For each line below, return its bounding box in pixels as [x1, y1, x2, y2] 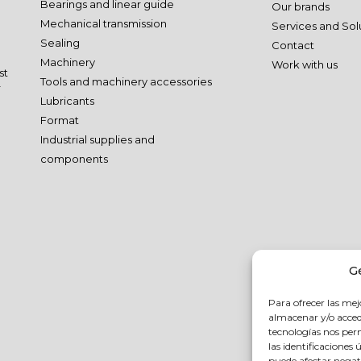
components [40, 152, 108, 165]
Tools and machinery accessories [40, 75, 212, 88]
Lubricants [40, 94, 94, 107]
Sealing [40, 36, 80, 49]
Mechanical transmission [40, 17, 167, 30]
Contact [271, 39, 314, 52]
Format [40, 114, 79, 127]
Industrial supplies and [40, 133, 155, 146]
